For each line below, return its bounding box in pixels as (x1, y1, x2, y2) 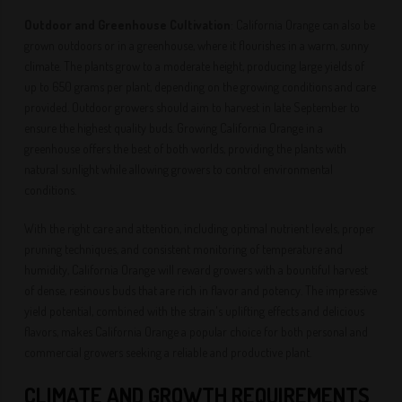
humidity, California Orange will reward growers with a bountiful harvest (24, 262, 369, 277)
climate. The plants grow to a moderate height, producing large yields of (24, 58, 365, 74)
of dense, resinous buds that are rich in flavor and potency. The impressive (24, 283, 378, 298)
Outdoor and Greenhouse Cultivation (24, 17, 232, 32)
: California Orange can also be (231, 17, 376, 32)
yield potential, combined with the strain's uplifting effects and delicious (24, 303, 365, 319)
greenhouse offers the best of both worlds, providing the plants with (24, 141, 347, 156)
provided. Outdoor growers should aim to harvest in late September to (24, 100, 361, 115)
